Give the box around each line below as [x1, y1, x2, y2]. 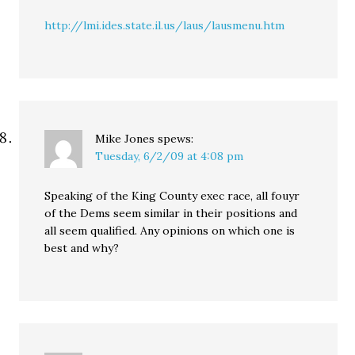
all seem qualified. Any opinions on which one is [44, 223, 296, 238]
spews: [158, 132, 194, 146]
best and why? [44, 241, 120, 255]
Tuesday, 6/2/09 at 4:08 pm [95, 149, 244, 163]
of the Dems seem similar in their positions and [44, 206, 298, 220]
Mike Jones [95, 132, 155, 146]
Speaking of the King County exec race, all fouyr [44, 189, 300, 203]
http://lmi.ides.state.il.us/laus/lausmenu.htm [44, 18, 285, 32]
